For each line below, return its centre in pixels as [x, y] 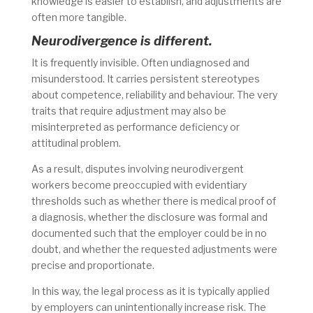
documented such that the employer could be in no [149, 233]
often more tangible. [79, 17]
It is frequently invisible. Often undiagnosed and [140, 63]
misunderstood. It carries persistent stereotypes [145, 79]
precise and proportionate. [93, 265]
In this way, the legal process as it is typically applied [150, 291]
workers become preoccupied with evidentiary [139, 185]
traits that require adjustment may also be [129, 111]
